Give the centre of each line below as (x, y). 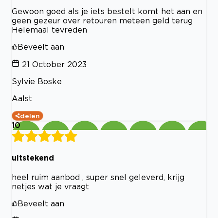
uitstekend (33, 157)
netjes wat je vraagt (50, 187)
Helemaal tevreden (49, 29)
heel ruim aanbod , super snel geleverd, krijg (98, 177)
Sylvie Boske (37, 81)
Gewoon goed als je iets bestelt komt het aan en (107, 11)
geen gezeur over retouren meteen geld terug (102, 20)
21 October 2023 (54, 64)
